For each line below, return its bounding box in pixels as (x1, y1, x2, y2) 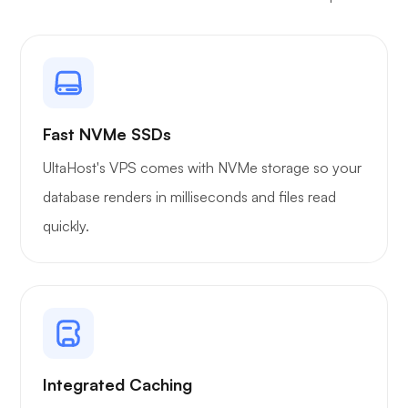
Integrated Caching (43, 373, 192, 394)
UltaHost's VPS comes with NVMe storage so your (43, 158, 362, 177)
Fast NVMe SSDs (43, 123, 171, 144)
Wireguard (116, 183, 191, 202)
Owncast (116, 57, 178, 76)
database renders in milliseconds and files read (43, 187, 336, 206)
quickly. (43, 216, 89, 235)
